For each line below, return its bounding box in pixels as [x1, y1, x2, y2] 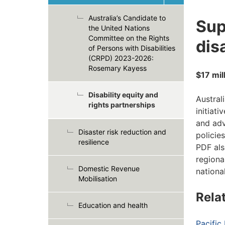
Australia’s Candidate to [88, 14, 166, 22]
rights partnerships [88, 100, 155, 109]
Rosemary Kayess [88, 64, 147, 72]
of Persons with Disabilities [88, 44, 175, 52]
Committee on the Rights [88, 34, 169, 42]
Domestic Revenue [78, 164, 140, 173]
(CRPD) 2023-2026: [88, 54, 154, 62]
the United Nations [88, 24, 150, 32]
